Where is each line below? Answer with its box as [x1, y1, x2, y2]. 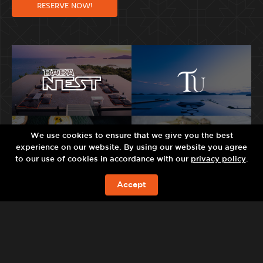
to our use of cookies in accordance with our [15, 156, 191, 163]
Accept [117, 181, 146, 188]
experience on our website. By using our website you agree [16, 144, 247, 151]
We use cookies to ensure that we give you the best [30, 133, 233, 139]
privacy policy [190, 156, 246, 163]
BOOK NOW [102, 186, 161, 193]
